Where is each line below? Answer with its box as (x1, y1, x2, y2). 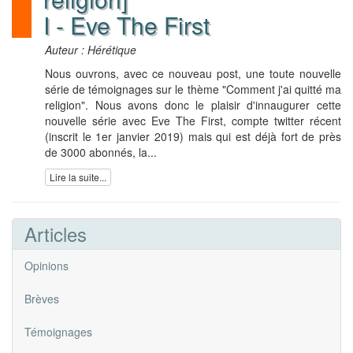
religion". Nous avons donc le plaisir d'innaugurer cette (45, 96, 341, 113)
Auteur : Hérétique (45, 41, 136, 58)
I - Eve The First (43, 7, 210, 42)
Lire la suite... (50, 170, 106, 184)
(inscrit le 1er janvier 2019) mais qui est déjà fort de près (45, 128, 341, 144)
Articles (24, 220, 87, 248)
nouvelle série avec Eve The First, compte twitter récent (45, 112, 341, 128)
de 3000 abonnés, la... (45, 143, 157, 160)
